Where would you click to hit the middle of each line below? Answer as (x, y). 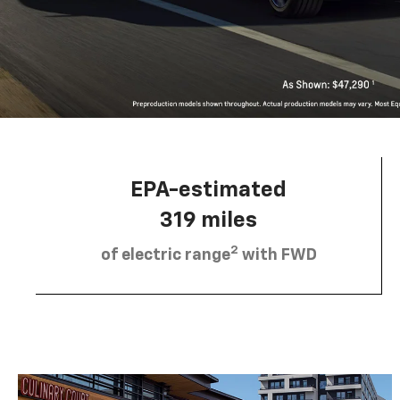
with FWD (277, 255)
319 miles (208, 220)
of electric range (165, 255)
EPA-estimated (208, 190)
